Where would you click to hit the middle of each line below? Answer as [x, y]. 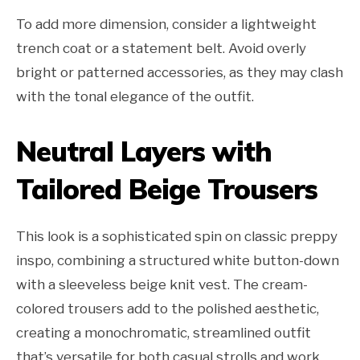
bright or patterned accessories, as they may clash [180, 73]
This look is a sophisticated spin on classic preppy [177, 237]
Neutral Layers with [144, 152]
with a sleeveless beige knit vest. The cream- [162, 285]
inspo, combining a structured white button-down [178, 261]
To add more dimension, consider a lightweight [166, 25]
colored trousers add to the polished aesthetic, [168, 309]
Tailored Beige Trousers [167, 190]
